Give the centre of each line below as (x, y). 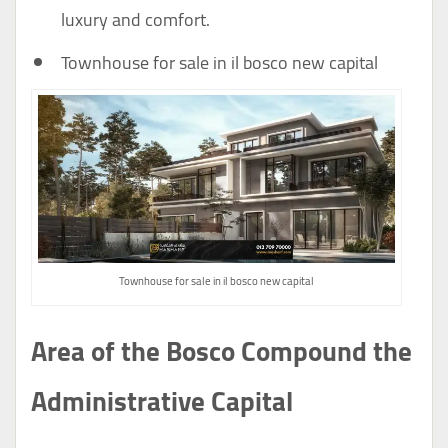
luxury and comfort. (135, 20)
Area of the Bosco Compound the (221, 351)
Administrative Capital (162, 401)
